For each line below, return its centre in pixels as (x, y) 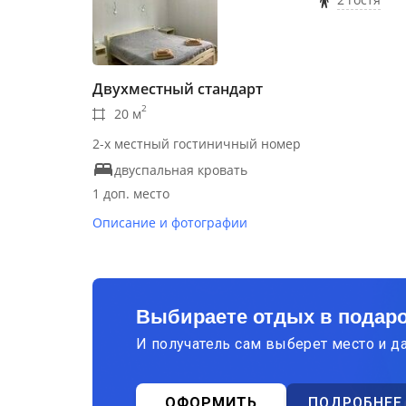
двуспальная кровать (181, 169)
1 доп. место (131, 193)
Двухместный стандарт (178, 89)
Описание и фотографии (170, 222)
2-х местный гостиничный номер (197, 144)
